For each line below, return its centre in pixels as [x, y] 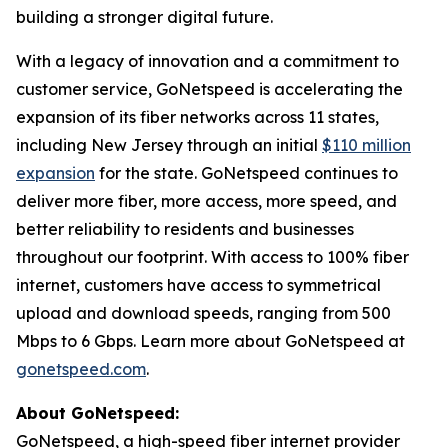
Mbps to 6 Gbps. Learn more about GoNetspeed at [210, 341]
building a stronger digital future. [144, 17]
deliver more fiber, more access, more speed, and [206, 201]
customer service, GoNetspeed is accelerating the [209, 89]
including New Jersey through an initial [169, 145]
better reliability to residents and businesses [185, 229]
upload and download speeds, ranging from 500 [203, 313]
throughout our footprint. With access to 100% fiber [212, 257]
